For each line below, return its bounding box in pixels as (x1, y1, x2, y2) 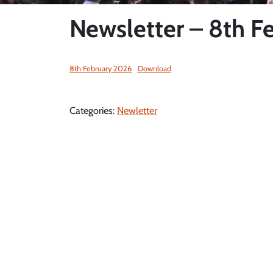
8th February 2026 (69, 64, 132, 73)
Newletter (117, 105, 157, 116)
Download (137, 64, 171, 73)
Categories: (69, 105, 117, 116)
